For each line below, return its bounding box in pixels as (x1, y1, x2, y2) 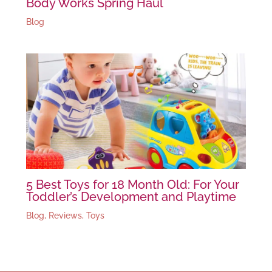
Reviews (48, 211, 82, 221)
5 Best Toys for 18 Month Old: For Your (25, 177, 239, 192)
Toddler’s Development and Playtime (25, 189, 236, 205)
